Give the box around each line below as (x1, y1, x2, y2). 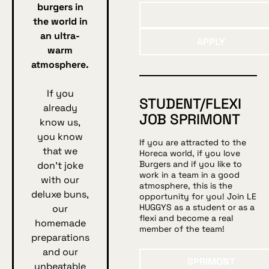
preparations (31, 231, 89, 244)
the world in (32, 14, 88, 28)
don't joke (37, 159, 83, 172)
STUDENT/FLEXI (139, 94, 241, 113)
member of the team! (139, 223, 225, 235)
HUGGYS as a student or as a (139, 202, 255, 213)
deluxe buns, (31, 187, 89, 201)
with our (41, 173, 80, 186)
